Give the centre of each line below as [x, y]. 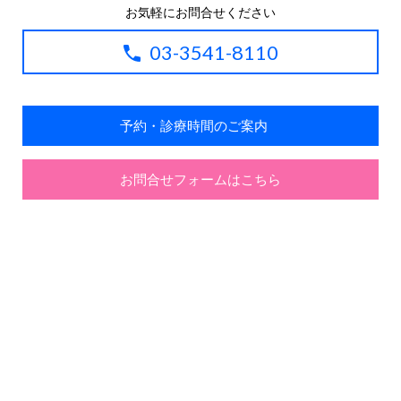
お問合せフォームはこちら [200, 179]
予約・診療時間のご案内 [200, 125]
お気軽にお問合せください [200, 12]
